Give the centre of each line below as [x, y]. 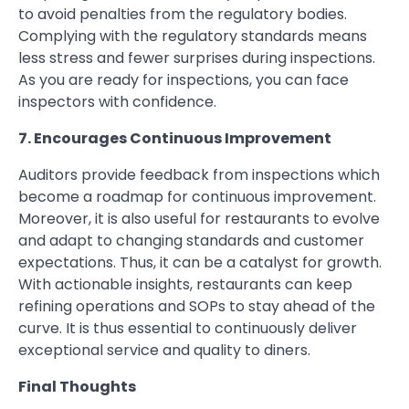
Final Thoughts [77, 387]
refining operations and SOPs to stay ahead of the [197, 307]
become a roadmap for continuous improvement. [197, 197]
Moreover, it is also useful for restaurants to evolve [199, 219]
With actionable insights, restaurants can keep [185, 285]
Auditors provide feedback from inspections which [199, 175]
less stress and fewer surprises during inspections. [197, 58]
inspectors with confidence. [117, 102]
